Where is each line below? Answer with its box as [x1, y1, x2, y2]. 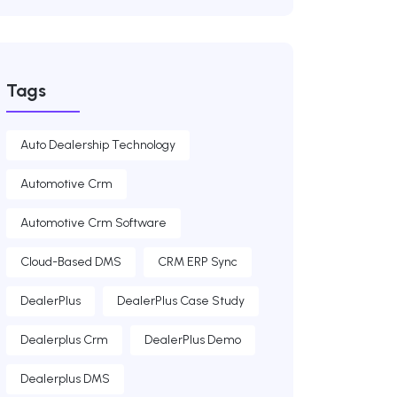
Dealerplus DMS [20, 371, 110, 387]
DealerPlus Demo [144, 332, 241, 348]
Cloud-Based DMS [20, 254, 121, 270]
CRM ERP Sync [158, 254, 237, 270]
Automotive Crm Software [20, 215, 167, 231]
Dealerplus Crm [20, 332, 108, 348]
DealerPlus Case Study [117, 293, 245, 309]
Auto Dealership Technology [20, 137, 175, 153]
